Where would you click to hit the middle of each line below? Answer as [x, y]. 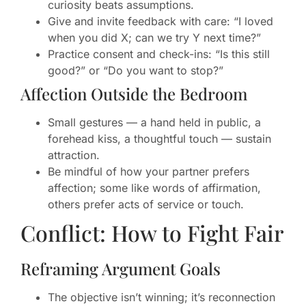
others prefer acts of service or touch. [146, 205]
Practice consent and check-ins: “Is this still [159, 54]
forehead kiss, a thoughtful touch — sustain [159, 139]
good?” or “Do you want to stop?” [136, 71]
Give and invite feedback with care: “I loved [161, 22]
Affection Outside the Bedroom [134, 94]
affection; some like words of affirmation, [154, 188]
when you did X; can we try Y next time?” [154, 38]
